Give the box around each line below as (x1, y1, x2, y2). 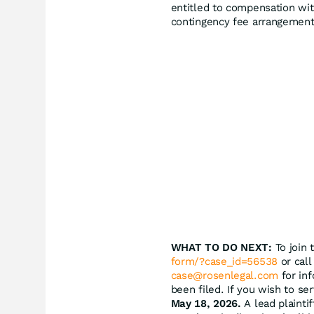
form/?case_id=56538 (170, 254, 278, 268)
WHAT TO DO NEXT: (170, 240, 272, 254)
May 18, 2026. (170, 296, 241, 310)
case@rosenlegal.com (170, 268, 278, 282)
